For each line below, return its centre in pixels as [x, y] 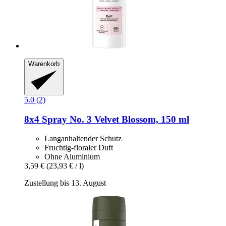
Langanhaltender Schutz [83, 139]
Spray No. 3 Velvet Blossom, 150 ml [114, 119]
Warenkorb [44, 64]
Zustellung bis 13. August [65, 183]
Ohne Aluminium [72, 157]
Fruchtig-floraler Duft [79, 148]
